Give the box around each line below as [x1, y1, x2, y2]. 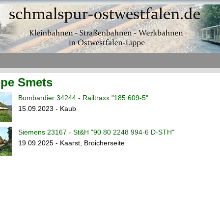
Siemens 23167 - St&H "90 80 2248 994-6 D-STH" [18, 128, 174, 136]
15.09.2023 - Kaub [18, 105, 76, 112]
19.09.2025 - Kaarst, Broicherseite [18, 139, 125, 147]
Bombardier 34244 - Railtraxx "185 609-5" [18, 94, 148, 102]
